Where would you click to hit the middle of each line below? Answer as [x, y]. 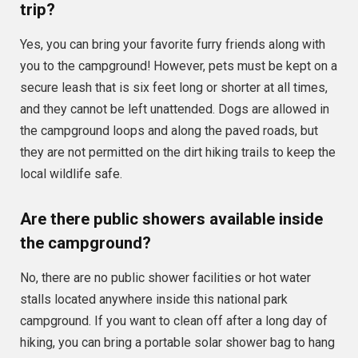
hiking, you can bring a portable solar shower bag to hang [177, 343]
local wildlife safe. [71, 174]
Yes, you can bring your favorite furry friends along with [173, 45]
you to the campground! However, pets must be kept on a [179, 66]
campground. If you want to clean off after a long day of [174, 321]
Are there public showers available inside [171, 219]
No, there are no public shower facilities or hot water [165, 278]
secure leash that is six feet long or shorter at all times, [174, 88]
